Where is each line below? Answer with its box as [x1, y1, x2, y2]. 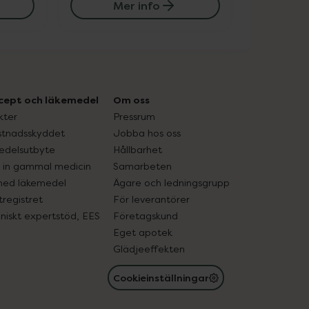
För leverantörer [113, 193, 190, 205]
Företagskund [113, 210, 178, 221]
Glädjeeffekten [113, 243, 185, 255]
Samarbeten [113, 160, 172, 172]
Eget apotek [113, 226, 172, 238]
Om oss [113, 94, 150, 106]
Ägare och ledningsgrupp [113, 177, 230, 188]
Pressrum [113, 110, 155, 122]
